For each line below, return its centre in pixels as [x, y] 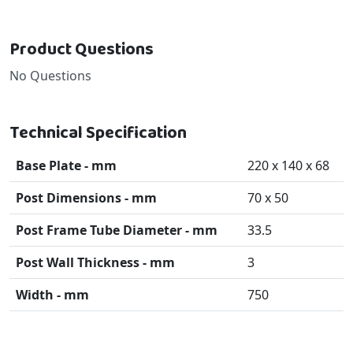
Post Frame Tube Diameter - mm [117, 230]
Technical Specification [98, 133]
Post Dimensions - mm [86, 197]
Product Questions [82, 49]
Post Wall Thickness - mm [95, 262]
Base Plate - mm [66, 165]
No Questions [50, 75]
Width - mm [52, 294]
